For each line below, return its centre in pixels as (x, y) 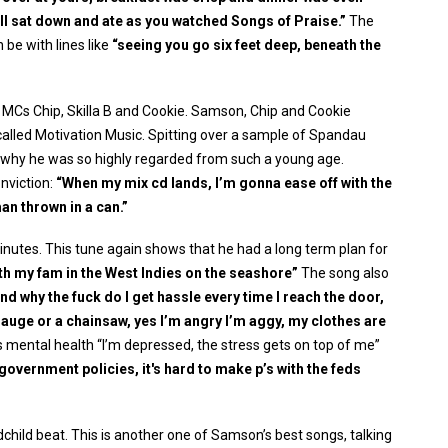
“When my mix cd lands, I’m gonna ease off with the (224, 183)
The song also (343, 273)
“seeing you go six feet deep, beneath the (246, 45)
